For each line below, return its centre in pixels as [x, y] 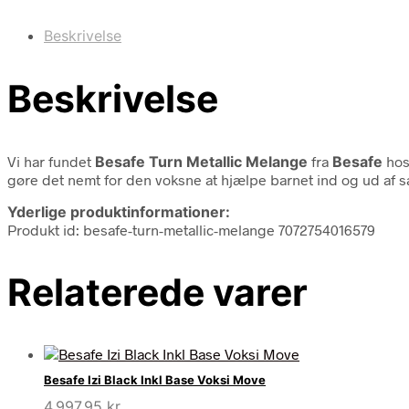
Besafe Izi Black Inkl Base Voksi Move [155, 380]
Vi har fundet [51, 161]
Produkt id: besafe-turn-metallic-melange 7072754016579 [191, 229]
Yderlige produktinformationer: [119, 211]
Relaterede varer [157, 292]
